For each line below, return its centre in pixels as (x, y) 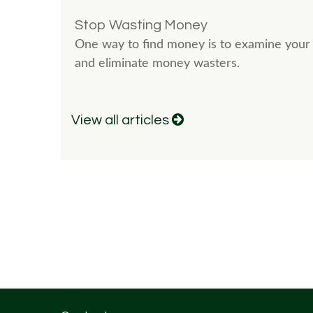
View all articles (122, 121)
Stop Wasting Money (141, 25)
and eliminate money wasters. (157, 63)
